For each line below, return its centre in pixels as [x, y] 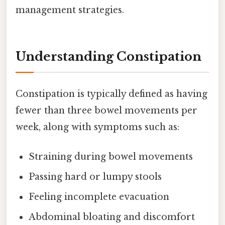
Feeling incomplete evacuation [99, 197]
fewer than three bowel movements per [106, 110]
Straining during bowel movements [111, 157]
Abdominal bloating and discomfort [112, 217]
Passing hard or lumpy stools [95, 177]
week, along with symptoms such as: [97, 127]
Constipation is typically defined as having [111, 94]
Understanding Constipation [108, 56]
